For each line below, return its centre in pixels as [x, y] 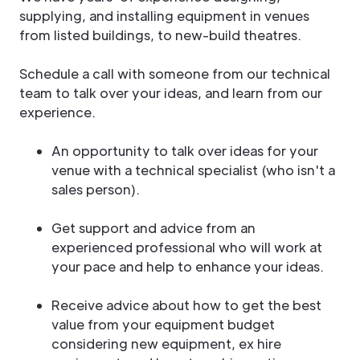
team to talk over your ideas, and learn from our [171, 92]
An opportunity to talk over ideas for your [185, 150]
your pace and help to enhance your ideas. [188, 266]
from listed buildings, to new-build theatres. [160, 35]
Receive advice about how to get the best [186, 305]
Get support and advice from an [160, 227]
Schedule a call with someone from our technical [175, 73]
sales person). [96, 189]
